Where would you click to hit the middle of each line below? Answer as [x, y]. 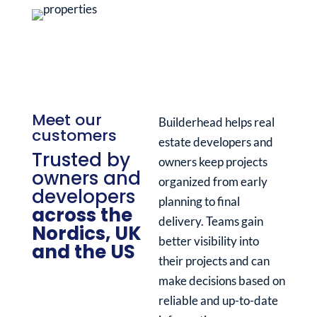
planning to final [199, 202]
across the [82, 215]
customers [74, 136]
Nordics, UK [86, 234]
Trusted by [81, 160]
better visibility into [208, 241]
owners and [86, 179]
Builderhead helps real [216, 122]
